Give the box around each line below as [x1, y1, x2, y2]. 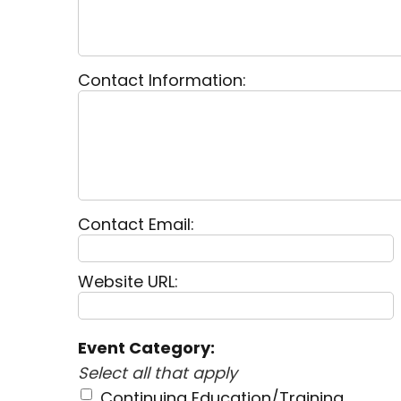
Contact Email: [78, 213, 194, 236]
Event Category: [78, 337, 215, 360]
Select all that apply [78, 362, 237, 385]
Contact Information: [78, 69, 246, 92]
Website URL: [78, 270, 178, 294]
